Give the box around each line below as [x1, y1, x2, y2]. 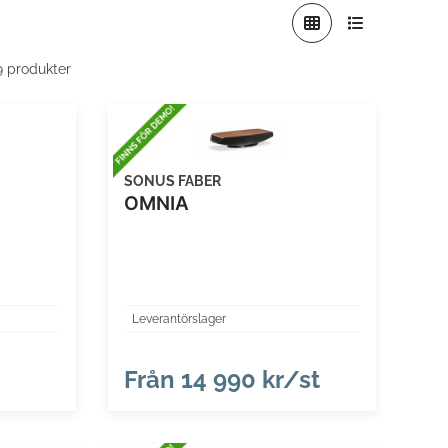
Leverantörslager [131, 311, 226, 326]
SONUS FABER [123, 172, 221, 189]
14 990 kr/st [174, 364, 320, 394]
